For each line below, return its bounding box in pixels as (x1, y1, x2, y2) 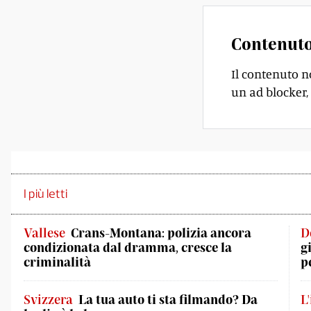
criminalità (24, 254, 91, 269)
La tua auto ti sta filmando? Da (78, 292, 258, 307)
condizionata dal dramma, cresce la (24, 239, 232, 255)
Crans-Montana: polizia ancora (71, 225, 251, 240)
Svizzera (24, 292, 73, 307)
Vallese (24, 225, 65, 240)
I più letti (24, 186, 67, 201)
